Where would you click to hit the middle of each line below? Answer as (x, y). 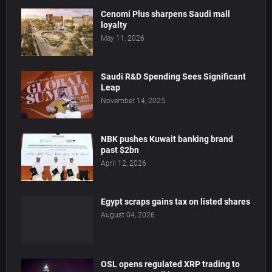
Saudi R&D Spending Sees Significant (173, 77)
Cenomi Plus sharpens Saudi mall (165, 14)
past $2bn (120, 150)
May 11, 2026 (123, 39)
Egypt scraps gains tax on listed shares (175, 202)
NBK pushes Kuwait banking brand (167, 139)
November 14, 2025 (133, 101)
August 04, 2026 (128, 215)
